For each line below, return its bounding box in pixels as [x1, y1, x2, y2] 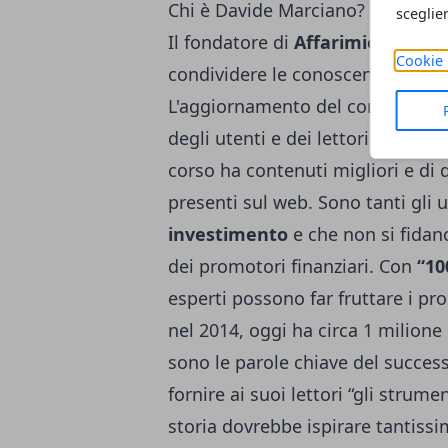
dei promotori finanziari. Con [168, 254, 417, 278]
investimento [168, 222, 288, 246]
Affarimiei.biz [294, 30, 413, 54]
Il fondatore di [168, 30, 294, 54]
